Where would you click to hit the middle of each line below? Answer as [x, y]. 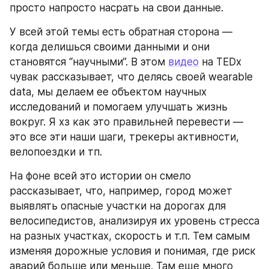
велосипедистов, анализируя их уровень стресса [134, 221]
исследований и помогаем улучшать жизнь [119, 107]
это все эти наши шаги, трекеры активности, [124, 137]
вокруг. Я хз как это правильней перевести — [126, 122]
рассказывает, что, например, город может [121, 191]
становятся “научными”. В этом [89, 62]
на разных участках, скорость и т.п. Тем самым [130, 236]
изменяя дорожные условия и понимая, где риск [133, 251]
